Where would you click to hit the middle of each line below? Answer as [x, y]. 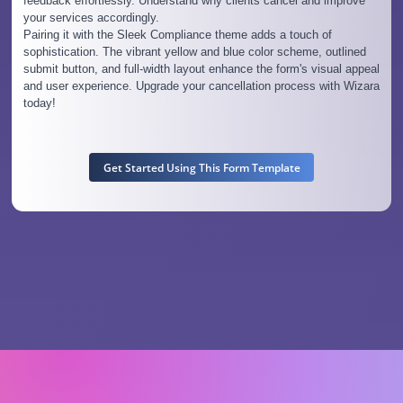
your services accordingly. [91, 18]
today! [39, 103]
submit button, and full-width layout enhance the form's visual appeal [201, 69]
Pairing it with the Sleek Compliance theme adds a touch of [177, 35]
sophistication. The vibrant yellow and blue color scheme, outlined [194, 52]
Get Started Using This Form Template [201, 168]
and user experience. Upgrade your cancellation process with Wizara [201, 86]
